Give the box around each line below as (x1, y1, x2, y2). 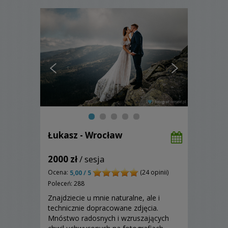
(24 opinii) (138, 168, 168, 177)
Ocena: (48, 168, 70, 177)
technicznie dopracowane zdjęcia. (48, 203, 158, 213)
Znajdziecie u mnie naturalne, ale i (48, 192, 160, 203)
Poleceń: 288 (48, 179, 84, 188)
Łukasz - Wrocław (48, 129, 123, 141)
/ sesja (77, 153, 105, 165)
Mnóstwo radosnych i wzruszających (48, 213, 169, 223)
